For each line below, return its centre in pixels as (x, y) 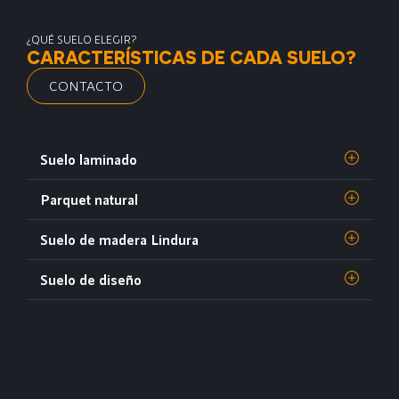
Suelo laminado (89, 159)
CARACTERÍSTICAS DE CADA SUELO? (191, 57)
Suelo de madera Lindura (119, 239)
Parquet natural (89, 199)
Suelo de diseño (91, 279)
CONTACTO (86, 85)
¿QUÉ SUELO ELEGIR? (82, 39)
